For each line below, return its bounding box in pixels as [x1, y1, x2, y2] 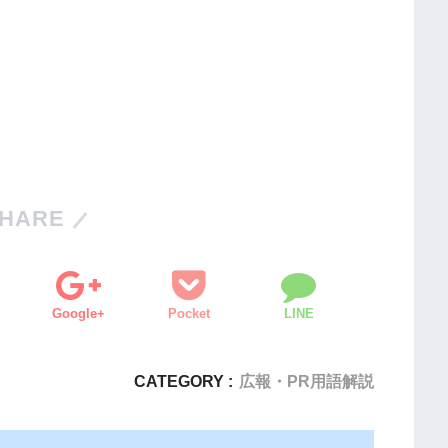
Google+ [52, 306, 106, 322]
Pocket [167, 306, 210, 322]
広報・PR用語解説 [238, 372, 374, 391]
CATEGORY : [133, 372, 233, 391]
